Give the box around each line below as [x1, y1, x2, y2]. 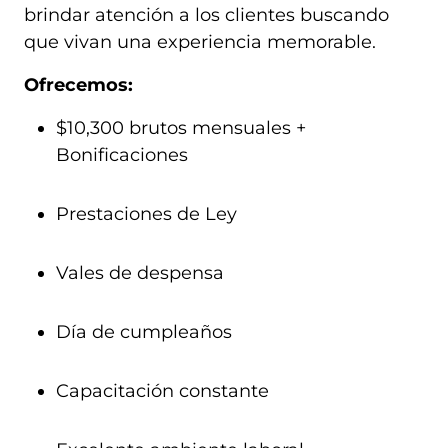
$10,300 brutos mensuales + [56, 117, 306, 139]
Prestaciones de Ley [56, 203, 237, 225]
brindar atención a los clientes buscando [24, 4, 389, 26]
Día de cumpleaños [56, 321, 232, 343]
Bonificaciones [56, 144, 188, 166]
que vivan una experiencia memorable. [24, 31, 376, 53]
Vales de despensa [56, 262, 224, 284]
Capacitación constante [56, 380, 269, 402]
